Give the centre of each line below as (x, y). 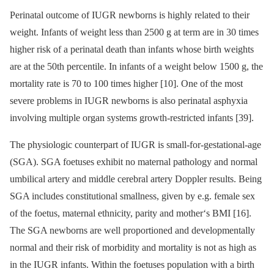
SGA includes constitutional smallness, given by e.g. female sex (132, 196)
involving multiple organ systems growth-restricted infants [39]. (132, 117)
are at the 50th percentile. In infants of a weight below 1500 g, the (136, 66)
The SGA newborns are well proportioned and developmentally (132, 230)
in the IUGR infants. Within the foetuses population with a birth (132, 264)
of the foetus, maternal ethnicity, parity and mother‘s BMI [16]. (131, 213)
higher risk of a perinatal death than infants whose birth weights (132, 49)
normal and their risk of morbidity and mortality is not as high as (133, 247)
